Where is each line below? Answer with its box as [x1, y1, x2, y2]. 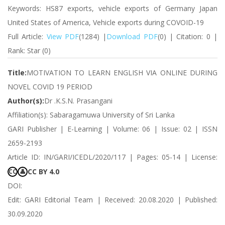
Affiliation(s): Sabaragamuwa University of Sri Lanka [8, 110, 175, 120]
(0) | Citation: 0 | [157, 32, 218, 41]
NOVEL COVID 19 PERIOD [8, 82, 92, 91]
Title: [8, 68, 27, 77]
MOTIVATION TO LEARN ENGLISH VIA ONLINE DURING [27, 68, 217, 77]
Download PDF [106, 32, 158, 41]
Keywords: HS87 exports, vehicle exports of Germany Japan [8, 4, 217, 13]
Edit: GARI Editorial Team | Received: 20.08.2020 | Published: [8, 195, 217, 204]
